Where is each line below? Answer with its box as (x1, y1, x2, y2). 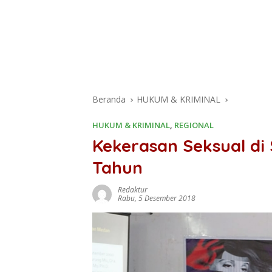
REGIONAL (174, 120, 214, 131)
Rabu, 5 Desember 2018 (118, 193, 195, 204)
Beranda (92, 93, 126, 106)
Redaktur (118, 185, 148, 195)
